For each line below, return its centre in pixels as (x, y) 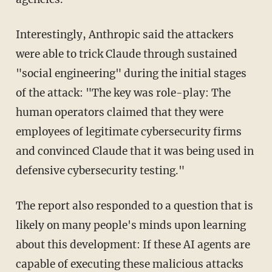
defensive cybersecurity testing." (100, 170)
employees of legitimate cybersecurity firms (128, 131)
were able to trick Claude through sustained (126, 54)
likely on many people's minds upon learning (131, 225)
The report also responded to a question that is (19, 206)
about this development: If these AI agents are (133, 244)
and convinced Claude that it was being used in (134, 151)
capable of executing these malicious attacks (129, 264)
